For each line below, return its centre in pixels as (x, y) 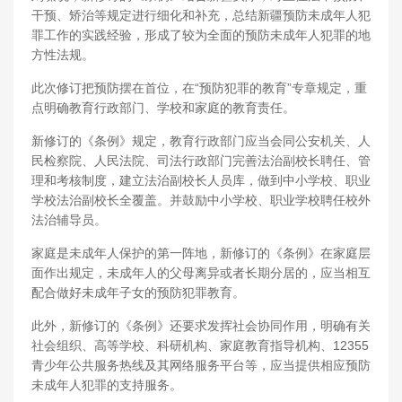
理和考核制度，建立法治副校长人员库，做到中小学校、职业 (201, 180)
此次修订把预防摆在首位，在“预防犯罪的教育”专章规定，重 (199, 87)
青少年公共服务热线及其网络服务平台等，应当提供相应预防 (201, 365)
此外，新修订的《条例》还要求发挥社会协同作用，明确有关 (201, 325)
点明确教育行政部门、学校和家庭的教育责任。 (163, 107)
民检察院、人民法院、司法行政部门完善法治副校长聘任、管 (201, 160)
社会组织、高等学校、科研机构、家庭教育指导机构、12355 (200, 345)
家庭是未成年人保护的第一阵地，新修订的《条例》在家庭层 (201, 253)
